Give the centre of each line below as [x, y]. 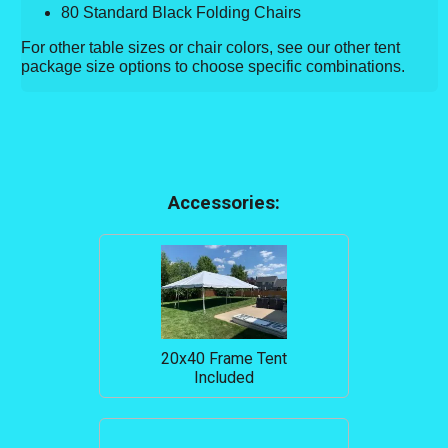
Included [224, 377]
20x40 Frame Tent [224, 358]
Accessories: [224, 202]
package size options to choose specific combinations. [213, 66]
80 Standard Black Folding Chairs [181, 12]
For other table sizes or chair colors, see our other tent [211, 47]
